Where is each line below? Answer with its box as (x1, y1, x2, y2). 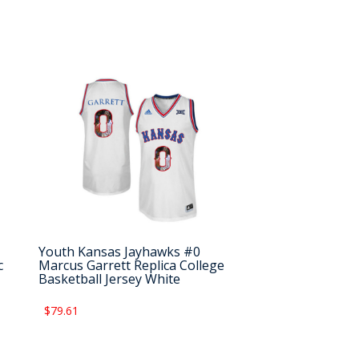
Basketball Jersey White (38, 270, 181, 288)
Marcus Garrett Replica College (38, 256, 225, 275)
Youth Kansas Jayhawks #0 (38, 243, 201, 261)
